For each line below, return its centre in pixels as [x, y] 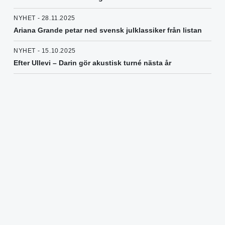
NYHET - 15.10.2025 [45, 51]
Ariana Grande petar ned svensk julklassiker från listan [108, 30]
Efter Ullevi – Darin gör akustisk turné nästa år [92, 63]
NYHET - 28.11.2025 [44, 18]
